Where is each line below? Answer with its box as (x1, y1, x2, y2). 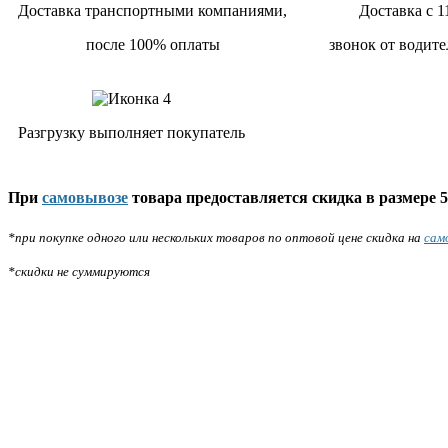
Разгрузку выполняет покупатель (18, 123, 245, 141)
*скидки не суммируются (8, 264, 150, 280)
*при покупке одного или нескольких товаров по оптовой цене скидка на (8, 230, 424, 246)
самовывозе (42, 188, 128, 206)
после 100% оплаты (85, 35, 220, 53)
